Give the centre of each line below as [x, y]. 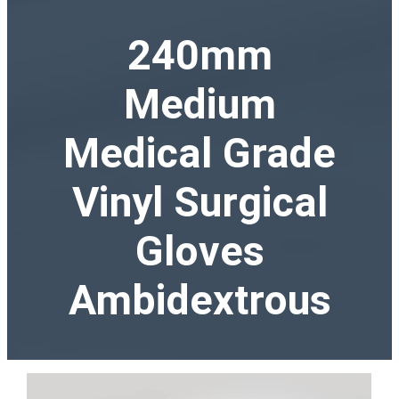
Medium [199, 105]
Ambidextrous [199, 301]
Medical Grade [199, 154]
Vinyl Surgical [199, 203]
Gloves [199, 252]
